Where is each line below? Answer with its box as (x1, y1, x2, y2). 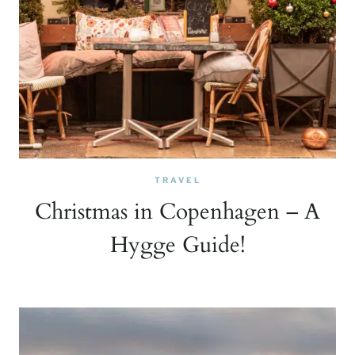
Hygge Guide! (109, 230, 246, 260)
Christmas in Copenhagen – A (35, 197, 320, 227)
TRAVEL (154, 175, 201, 185)
